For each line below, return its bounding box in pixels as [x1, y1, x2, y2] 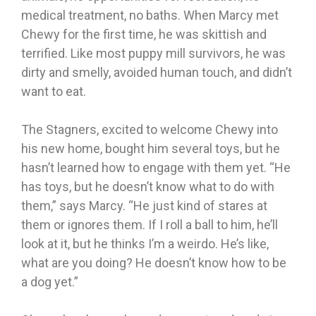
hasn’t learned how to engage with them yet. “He [21, 160, 291, 176]
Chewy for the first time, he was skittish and [21, 27, 267, 42]
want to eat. [21, 84, 86, 99]
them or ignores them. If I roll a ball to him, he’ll [21, 217, 278, 233]
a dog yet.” [21, 274, 78, 290]
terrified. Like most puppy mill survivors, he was [21, 46, 286, 61]
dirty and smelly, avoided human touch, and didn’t [21, 65, 292, 80]
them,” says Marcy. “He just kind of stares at [21, 198, 267, 214]
